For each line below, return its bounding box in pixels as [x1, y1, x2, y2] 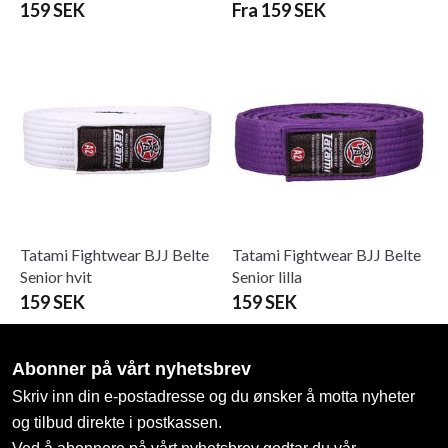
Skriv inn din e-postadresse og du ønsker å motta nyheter [12, 387, 415, 405]
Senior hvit [20, 266, 92, 286]
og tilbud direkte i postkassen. [12, 413, 222, 431]
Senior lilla [232, 266, 302, 286]
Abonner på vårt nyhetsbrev [12, 358, 251, 379]
